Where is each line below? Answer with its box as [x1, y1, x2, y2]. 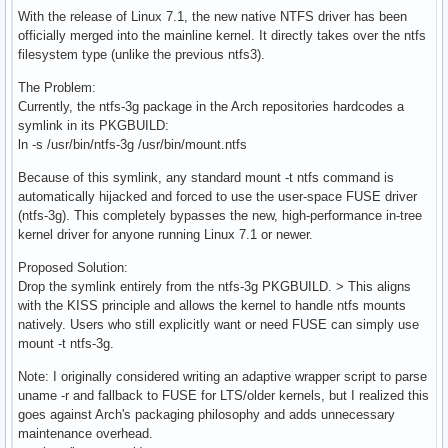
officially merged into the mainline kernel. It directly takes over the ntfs [18, 27, 426, 43]
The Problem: [18, 79, 96, 95]
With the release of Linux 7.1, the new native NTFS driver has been [18, 8, 407, 24]
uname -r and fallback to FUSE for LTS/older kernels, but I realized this [18, 387, 429, 403]
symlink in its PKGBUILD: [18, 117, 169, 133]
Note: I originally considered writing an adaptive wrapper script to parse [18, 368, 427, 384]
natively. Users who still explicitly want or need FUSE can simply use [18, 316, 419, 332]
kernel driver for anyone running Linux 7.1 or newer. [18, 226, 313, 242]
